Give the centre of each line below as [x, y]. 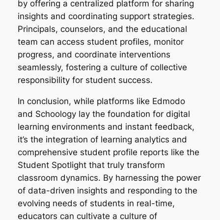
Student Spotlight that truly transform [91, 165]
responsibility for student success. [85, 80]
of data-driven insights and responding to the [107, 190]
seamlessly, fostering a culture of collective [102, 67]
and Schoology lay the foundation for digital [104, 114]
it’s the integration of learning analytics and [102, 139]
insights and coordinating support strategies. [106, 16]
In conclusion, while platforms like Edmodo [101, 101]
